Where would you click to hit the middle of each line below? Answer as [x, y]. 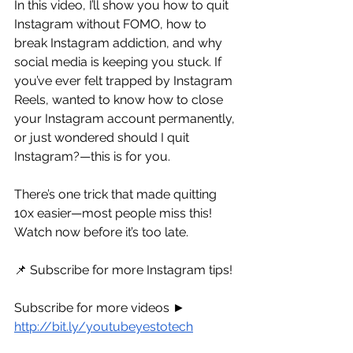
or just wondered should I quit [103, 137]
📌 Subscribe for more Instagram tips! [123, 269]
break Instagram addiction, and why [120, 43]
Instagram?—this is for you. [92, 156]
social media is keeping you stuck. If [119, 61]
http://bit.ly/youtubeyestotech [104, 326]
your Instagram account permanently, [126, 118]
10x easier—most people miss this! [115, 213]
